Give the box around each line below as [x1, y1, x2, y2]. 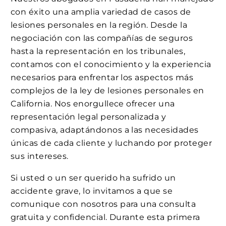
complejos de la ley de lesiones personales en [11, 85, 204, 95]
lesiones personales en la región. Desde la [11, 20, 188, 30]
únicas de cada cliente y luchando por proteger [11, 138, 212, 148]
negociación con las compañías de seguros [11, 33, 193, 43]
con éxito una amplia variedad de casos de [11, 7, 191, 17]
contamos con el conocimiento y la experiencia [11, 59, 211, 69]
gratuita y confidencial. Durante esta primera [11, 212, 200, 222]
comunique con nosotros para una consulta [11, 199, 196, 209]
